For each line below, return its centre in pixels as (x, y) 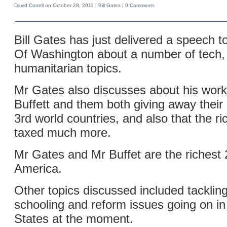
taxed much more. (63, 133)
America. (38, 168)
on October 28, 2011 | (71, 5)
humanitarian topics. (68, 68)
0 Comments (140, 5)
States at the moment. (74, 219)
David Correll (29, 5)
